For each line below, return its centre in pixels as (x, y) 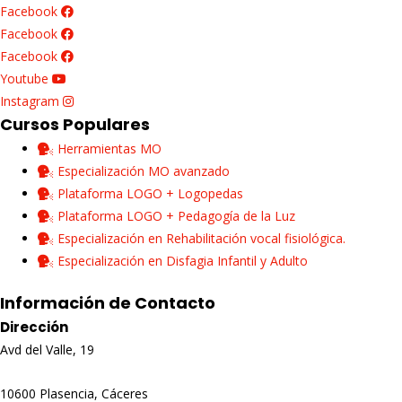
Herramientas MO (109, 148)
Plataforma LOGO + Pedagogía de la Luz (176, 215)
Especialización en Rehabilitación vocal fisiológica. (201, 238)
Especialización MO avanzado (144, 170)
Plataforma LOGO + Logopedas (150, 193)
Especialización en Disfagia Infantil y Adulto (183, 260)
